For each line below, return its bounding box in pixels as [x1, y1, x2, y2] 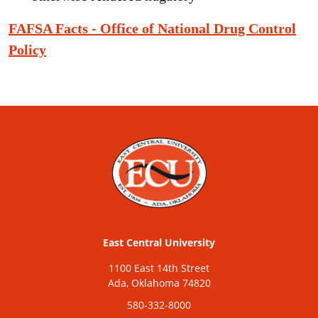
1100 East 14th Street [109, 261, 209, 275]
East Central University [103, 236, 215, 250]
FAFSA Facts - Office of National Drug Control [9, 21, 296, 36]
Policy [9, 42, 46, 57]
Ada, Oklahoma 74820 [107, 276, 211, 290]
